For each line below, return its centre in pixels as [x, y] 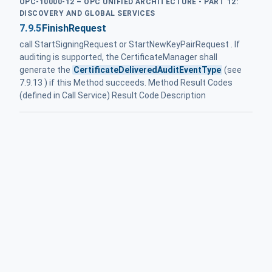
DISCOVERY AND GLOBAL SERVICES [87, 13]
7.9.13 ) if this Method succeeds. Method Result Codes [126, 83]
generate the [46, 70]
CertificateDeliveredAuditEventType [148, 70]
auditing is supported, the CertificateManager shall [118, 57]
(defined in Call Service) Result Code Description [113, 96]
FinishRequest [74, 29]
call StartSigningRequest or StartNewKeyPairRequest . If [130, 45]
